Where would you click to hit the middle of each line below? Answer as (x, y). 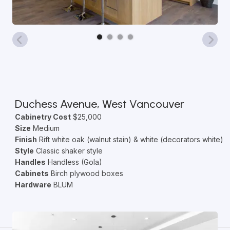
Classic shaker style (68, 151)
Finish (26, 139)
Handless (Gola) (74, 162)
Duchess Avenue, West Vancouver (99, 104)
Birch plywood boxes (86, 173)
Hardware (33, 185)
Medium (45, 128)
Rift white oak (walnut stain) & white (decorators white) (130, 139)
